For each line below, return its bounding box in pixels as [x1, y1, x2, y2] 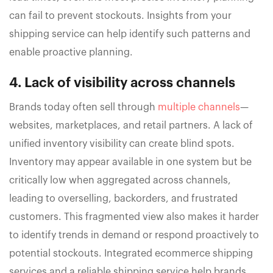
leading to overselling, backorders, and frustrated [9, 193, 238, 204]
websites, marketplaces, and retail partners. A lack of [9, 120, 253, 130]
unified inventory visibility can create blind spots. [9, 138, 235, 149]
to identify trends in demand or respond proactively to [9, 230, 259, 240]
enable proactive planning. [9, 47, 133, 57]
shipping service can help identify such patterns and [9, 29, 250, 39]
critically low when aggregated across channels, [9, 175, 231, 185]
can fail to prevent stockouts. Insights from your [9, 10, 232, 21]
